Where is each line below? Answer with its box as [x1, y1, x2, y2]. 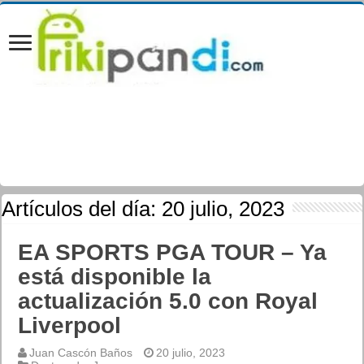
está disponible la [18, 264, 212, 289]
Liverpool [18, 313, 122, 338]
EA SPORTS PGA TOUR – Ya [18, 240, 327, 265]
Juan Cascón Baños [29, 346, 133, 359]
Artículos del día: [2, 197, 162, 221]
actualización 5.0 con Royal [18, 288, 318, 314]
